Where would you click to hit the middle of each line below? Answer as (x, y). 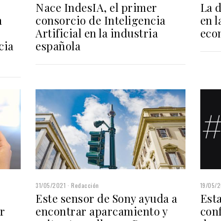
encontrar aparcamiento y (102, 211)
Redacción (85, 185)
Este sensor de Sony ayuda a (107, 198)
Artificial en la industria (97, 33)
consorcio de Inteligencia (101, 20)
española (58, 46)
